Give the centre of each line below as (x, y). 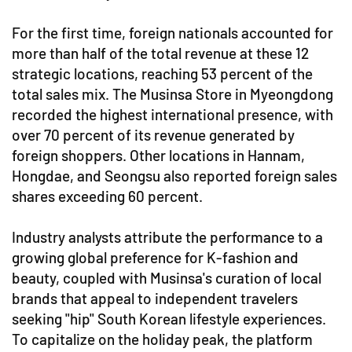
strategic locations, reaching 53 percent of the (162, 73)
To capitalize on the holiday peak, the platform (162, 339)
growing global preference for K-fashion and (155, 257)
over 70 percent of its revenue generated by (153, 134)
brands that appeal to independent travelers (155, 298)
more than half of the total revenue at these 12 (160, 53)
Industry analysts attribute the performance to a (167, 236)
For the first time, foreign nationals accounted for (172, 32)
